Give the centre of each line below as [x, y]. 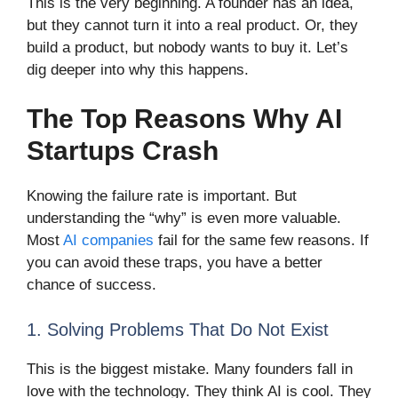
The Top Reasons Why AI [184, 119]
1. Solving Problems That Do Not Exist [178, 329]
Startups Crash [123, 151]
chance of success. [92, 285]
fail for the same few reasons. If [261, 241]
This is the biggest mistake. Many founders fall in [190, 369]
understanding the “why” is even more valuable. [184, 219]
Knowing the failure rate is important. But [162, 196]
